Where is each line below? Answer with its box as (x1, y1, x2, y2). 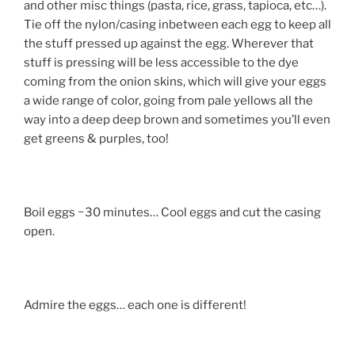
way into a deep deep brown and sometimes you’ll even (24, 113, 330, 128)
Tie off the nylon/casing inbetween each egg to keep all (24, 17, 331, 32)
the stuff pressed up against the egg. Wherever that (24, 36, 314, 52)
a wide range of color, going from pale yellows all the (24, 94, 313, 109)
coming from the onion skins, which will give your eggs (24, 74, 326, 90)
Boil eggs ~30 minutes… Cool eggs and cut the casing (24, 205, 321, 220)
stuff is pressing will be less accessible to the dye (24, 55, 299, 71)
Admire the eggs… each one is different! (24, 298, 246, 313)
